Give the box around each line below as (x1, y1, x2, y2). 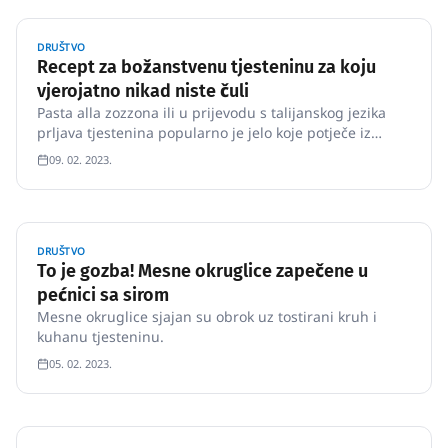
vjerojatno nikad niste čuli (37, 80, 249, 102)
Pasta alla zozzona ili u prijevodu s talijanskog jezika (37, 103, 386, 122)
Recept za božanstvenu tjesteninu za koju (37, 56, 376, 78)
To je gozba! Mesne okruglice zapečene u (37, 260, 368, 282)
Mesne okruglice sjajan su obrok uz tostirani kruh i (37, 307, 377, 326)
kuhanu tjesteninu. (37, 327, 164, 346)
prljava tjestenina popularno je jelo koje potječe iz (37, 123, 371, 142)
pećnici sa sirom (37, 284, 169, 306)
